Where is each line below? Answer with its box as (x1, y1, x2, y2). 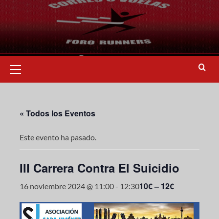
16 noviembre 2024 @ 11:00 (20, 181, 114, 191)
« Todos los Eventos (20, 108, 95, 119)
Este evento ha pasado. (20, 132, 96, 142)
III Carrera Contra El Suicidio (20, 159, 179, 176)
